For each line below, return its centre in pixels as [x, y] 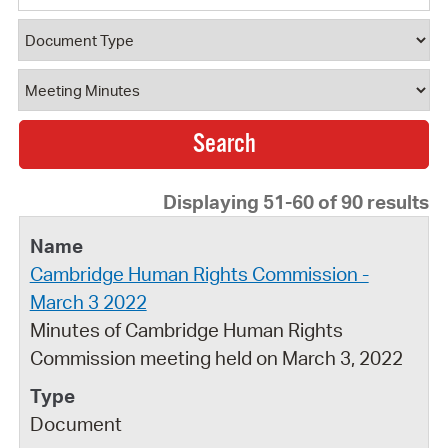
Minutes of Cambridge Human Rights [186, 329]
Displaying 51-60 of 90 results [296, 201]
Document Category [110, 84]
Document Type [90, 34]
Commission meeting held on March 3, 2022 [216, 357]
